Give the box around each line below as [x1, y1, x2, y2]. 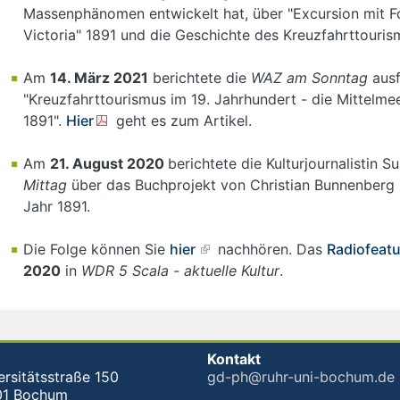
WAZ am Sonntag [251, 68, 368, 87]
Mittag [23, 175, 67, 194]
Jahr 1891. [23, 196, 90, 215]
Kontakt [207, 349, 261, 368]
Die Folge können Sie [23, 239, 170, 258]
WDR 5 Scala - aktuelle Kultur [81, 261, 279, 279]
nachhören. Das [213, 239, 327, 258]
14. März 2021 [50, 68, 148, 87]
